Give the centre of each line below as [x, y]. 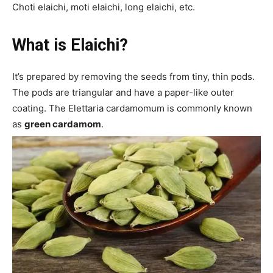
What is [41, 45]
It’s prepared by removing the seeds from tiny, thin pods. [133, 76]
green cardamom [63, 124]
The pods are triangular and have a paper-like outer [123, 92]
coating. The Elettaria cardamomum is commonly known [132, 108]
